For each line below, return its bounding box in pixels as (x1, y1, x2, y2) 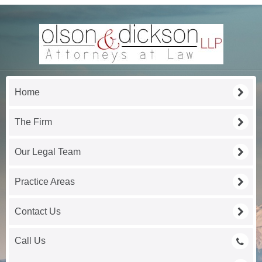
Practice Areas (15, 177, 75, 187)
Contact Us (15, 206, 61, 216)
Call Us (15, 236, 46, 246)
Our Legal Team (15, 147, 81, 157)
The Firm (15, 117, 52, 127)
